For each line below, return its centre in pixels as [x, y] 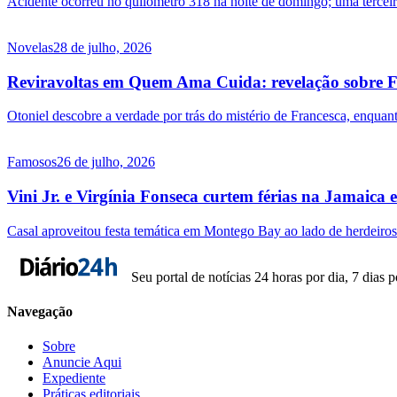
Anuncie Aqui [82, 362]
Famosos [32, 162]
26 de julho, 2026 [106, 162]
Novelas [30, 47]
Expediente [74, 378]
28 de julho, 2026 [102, 47]
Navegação [40, 312]
